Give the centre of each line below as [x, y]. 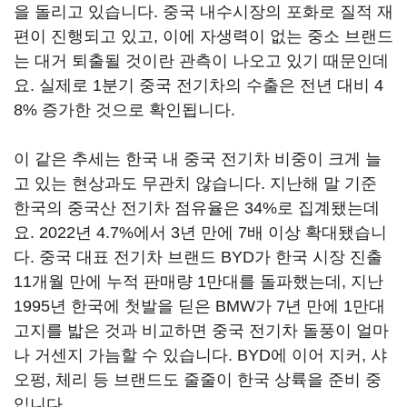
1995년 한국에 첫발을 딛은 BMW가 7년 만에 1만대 [199, 306]
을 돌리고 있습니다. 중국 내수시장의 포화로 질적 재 [203, 12]
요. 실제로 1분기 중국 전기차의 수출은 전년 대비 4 [199, 85]
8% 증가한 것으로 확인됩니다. [127, 110]
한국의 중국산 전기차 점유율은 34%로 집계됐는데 [197, 208]
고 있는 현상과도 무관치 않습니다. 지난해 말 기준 [195, 184]
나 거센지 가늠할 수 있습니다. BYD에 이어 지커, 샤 [200, 355]
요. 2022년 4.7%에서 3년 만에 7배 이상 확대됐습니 [200, 233]
